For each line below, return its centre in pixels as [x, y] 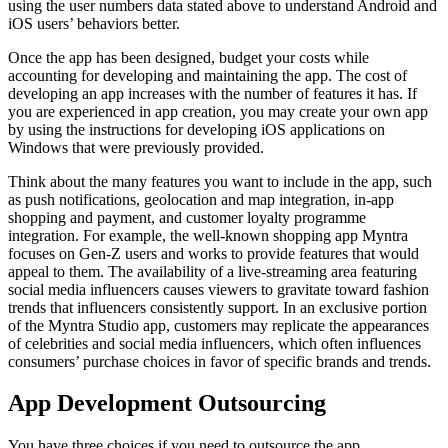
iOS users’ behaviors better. [94, 23]
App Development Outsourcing [167, 403]
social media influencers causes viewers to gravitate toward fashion [218, 289]
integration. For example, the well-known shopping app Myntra [208, 235]
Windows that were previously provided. [140, 147]
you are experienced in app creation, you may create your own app [218, 111]
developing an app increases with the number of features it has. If [212, 93]
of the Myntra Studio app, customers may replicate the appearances [218, 325]
